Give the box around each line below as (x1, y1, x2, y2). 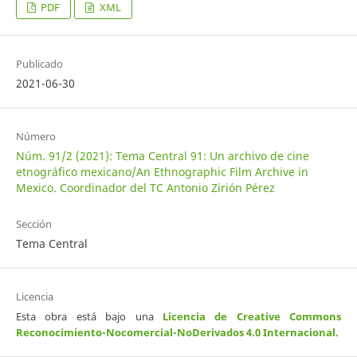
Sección (15, 217, 52, 232)
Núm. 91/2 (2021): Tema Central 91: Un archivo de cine (15, 148, 309, 164)
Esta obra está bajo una (15, 309, 163, 324)
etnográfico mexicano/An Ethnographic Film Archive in (15, 164, 308, 180)
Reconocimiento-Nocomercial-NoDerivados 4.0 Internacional (15, 325, 335, 340)
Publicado (15, 57, 63, 72)
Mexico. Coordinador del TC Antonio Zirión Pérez (15, 180, 275, 196)
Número (15, 129, 56, 144)
